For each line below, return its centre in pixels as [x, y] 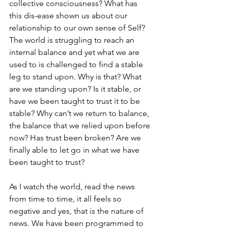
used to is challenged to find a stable [77, 65]
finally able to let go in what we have [75, 150]
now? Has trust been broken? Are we [76, 138]
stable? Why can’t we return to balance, [80, 113]
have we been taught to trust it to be [76, 101]
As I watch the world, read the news [73, 187]
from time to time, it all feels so [66, 199]
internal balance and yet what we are [75, 52]
